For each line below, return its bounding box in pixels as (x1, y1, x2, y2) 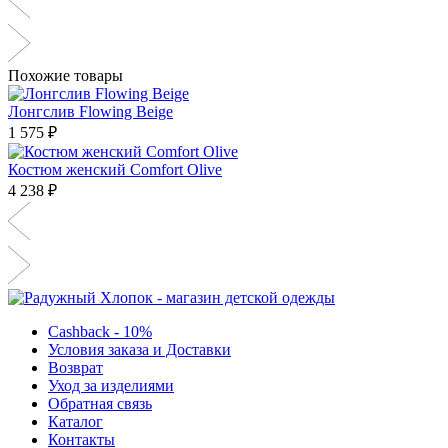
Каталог (48, 412, 103, 430)
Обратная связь (48, 394, 152, 412)
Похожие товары (8, 66, 123, 84)
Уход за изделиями (48, 376, 174, 394)
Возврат (48, 358, 103, 376)
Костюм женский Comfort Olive (8, 160, 222, 178)
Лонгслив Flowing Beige (8, 102, 173, 120)
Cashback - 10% (48, 322, 152, 340)
